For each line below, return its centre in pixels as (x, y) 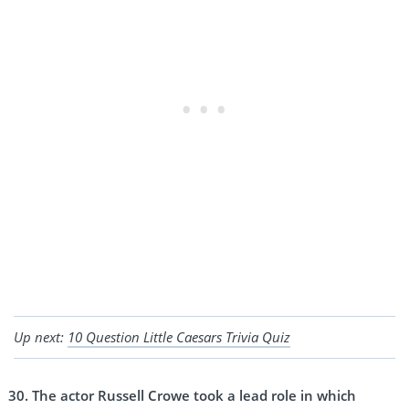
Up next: (41, 336)
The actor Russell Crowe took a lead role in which (194, 395)
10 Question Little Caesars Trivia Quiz (179, 336)
